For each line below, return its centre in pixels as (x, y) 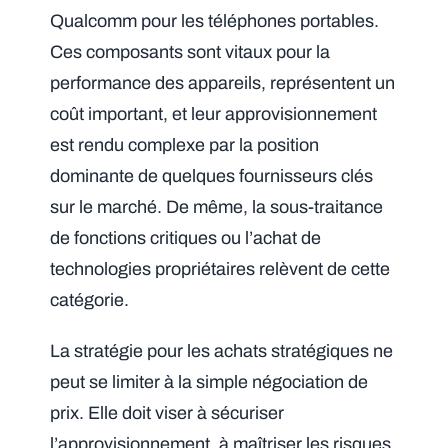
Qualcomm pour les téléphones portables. (215, 20)
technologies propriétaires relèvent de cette (220, 268)
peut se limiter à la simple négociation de (209, 381)
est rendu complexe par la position (185, 144)
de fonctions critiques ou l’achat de (186, 237)
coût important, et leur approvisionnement (214, 113)
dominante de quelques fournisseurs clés (212, 175)
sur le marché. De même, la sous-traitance (217, 206)
